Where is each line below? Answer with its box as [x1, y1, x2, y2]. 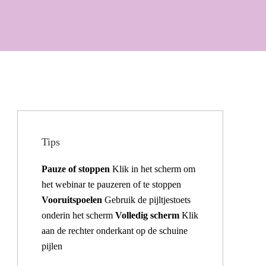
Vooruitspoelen [42, 195, 105, 205]
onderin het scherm [42, 210, 116, 220]
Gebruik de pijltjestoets [104, 195, 191, 205]
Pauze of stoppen [42, 164, 110, 174]
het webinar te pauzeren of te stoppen [42, 179, 182, 189]
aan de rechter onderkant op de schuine [42, 226, 188, 236]
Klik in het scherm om [110, 164, 196, 174]
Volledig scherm [115, 210, 180, 220]
